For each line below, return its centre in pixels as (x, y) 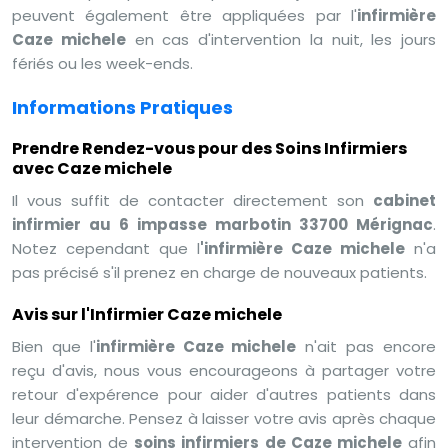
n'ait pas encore (366, 346)
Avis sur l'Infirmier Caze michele (147, 314)
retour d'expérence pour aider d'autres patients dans (224, 394)
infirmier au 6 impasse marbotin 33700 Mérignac (222, 224)
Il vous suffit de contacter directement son (192, 200)
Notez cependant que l (106, 248)
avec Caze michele (92, 168)
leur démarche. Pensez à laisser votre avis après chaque (224, 418)
